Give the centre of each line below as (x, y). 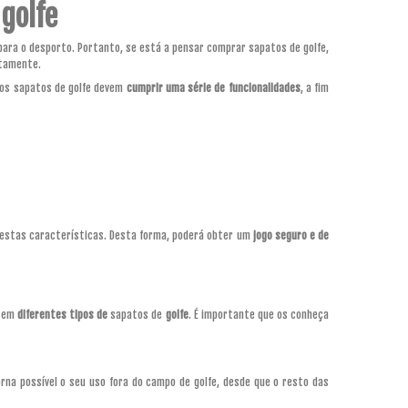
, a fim (314, 87)
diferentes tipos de (61, 314)
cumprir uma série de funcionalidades (213, 87)
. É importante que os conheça (259, 314)
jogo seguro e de (290, 235)
